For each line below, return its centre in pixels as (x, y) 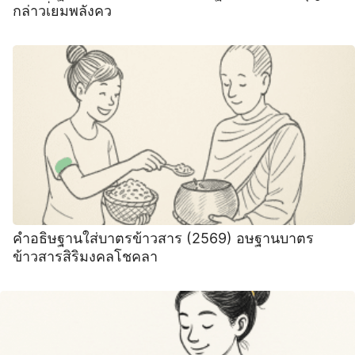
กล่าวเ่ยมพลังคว (62, 11)
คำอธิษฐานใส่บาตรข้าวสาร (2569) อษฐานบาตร (163, 238)
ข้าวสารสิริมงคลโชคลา (85, 256)
